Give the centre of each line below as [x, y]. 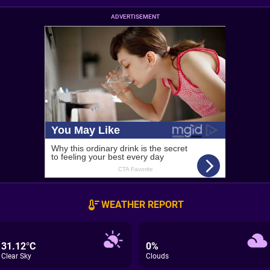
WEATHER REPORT [142, 205]
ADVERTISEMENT [135, 17]
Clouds [157, 256]
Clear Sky [16, 256]
